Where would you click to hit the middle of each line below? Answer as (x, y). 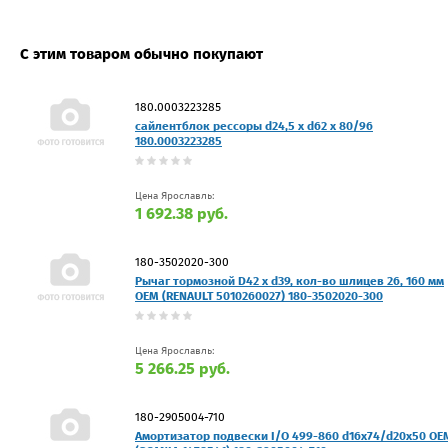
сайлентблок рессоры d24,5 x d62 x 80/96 (254, 125)
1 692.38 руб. (181, 213)
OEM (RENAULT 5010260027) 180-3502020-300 (259, 295)
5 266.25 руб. (182, 368)
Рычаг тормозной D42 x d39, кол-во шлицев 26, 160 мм (289, 280)
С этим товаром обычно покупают (141, 53)
